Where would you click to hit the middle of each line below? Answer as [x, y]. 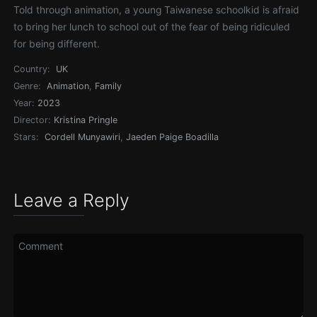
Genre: [27, 86]
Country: [32, 69]
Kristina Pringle [86, 120]
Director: [32, 120]
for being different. [57, 44]
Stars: [26, 137]
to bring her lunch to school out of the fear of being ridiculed [152, 27]
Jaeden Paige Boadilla [173, 137]
